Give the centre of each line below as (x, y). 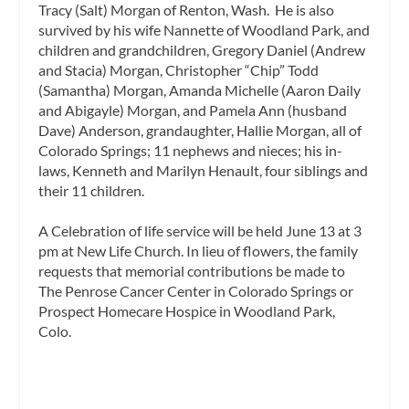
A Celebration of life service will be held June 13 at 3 (200, 230)
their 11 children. (92, 190)
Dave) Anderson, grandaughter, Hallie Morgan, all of (200, 130)
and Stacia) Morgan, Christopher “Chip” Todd (179, 69)
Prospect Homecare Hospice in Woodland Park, (187, 310)
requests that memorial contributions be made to (192, 270)
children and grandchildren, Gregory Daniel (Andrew (202, 49)
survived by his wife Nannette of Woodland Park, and (204, 29)
